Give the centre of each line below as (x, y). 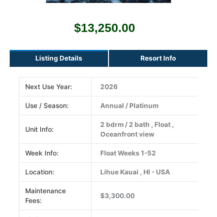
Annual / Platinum (130, 106)
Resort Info (158, 58)
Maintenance (46, 191)
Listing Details (59, 58)
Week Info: (42, 153)
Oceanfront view (128, 134)
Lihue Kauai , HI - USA (135, 172)
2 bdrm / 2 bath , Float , (137, 125)
